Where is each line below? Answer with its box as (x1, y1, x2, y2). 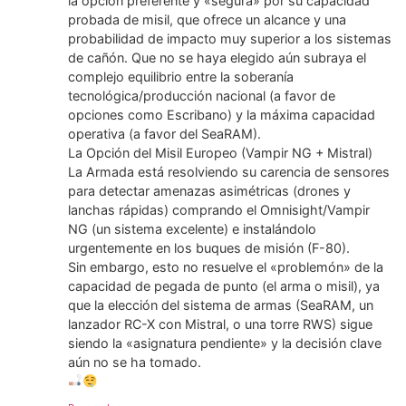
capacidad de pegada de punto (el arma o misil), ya (68, 278, 380, 295)
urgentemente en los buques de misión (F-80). (68, 240, 350, 256)
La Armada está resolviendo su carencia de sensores (68, 164, 390, 180)
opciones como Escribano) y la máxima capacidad (68, 107, 375, 123)
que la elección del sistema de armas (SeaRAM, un (68, 297, 373, 314)
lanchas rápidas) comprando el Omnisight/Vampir (68, 202, 370, 218)
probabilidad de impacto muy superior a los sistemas (68, 31, 391, 47)
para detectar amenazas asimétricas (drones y (68, 183, 351, 199)
